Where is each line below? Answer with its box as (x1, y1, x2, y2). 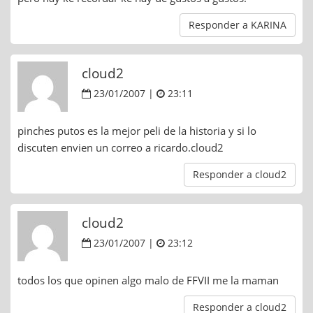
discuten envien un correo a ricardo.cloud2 (17, 140, 224, 154)
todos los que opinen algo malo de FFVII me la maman (17, 272, 279, 287)
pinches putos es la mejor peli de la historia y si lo (17, 123, 256, 138)
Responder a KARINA (189, 17, 286, 31)
